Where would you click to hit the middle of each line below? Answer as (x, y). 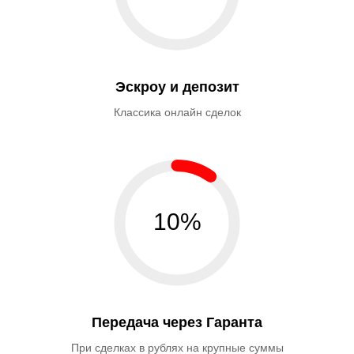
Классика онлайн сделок (177, 112)
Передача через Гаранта (177, 322)
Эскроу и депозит (177, 87)
